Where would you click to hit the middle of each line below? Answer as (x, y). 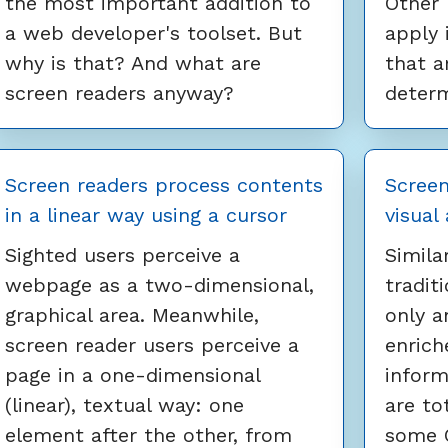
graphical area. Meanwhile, (132, 315)
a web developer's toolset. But (153, 33)
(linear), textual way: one (124, 405)
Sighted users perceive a (122, 255)
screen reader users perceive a (152, 345)
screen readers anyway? (119, 93)
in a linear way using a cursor (146, 215)
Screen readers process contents (164, 185)
